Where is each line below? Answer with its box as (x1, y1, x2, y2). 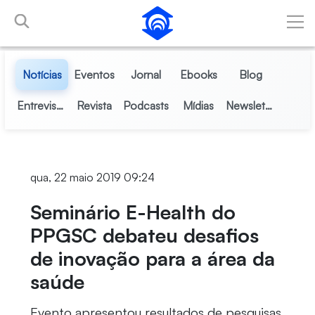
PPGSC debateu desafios (30, 223, 259, 247)
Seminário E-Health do (30, 200, 236, 224)
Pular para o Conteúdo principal (5, 6, 161, 20)
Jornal (131, 67, 162, 82)
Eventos (73, 67, 115, 82)
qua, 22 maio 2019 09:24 (30, 170, 155, 184)
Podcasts (123, 98, 169, 112)
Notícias (22, 67, 62, 82)
